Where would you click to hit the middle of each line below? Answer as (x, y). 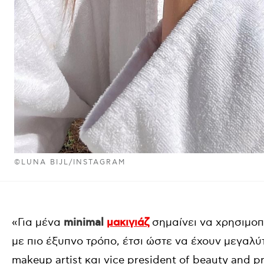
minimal (85, 223)
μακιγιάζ (128, 223)
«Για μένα (38, 222)
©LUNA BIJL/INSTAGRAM (70, 162)
